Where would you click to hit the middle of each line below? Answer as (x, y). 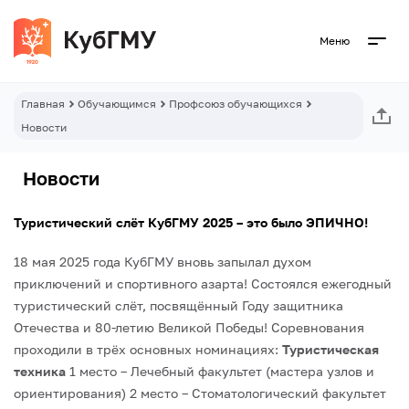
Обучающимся (117, 104)
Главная (43, 104)
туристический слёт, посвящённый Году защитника (178, 305)
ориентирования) (70, 393)
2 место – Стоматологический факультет (256, 393)
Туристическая (330, 349)
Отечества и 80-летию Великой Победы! (141, 327)
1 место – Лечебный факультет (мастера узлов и (220, 371)
